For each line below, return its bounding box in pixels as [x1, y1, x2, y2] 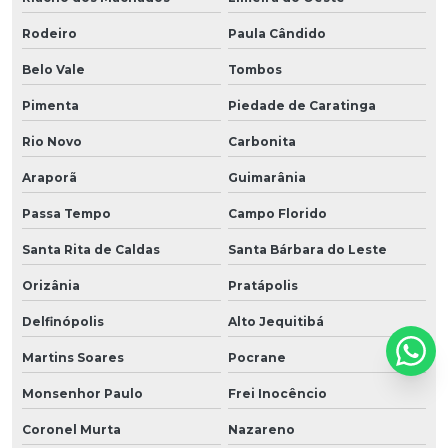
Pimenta [22, 97, 79, 113]
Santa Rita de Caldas [22, 241, 160, 257]
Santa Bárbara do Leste [227, 241, 387, 257]
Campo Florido [227, 205, 327, 221]
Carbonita [227, 133, 296, 149]
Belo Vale [22, 61, 85, 77]
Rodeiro [22, 25, 77, 41]
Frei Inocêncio [227, 385, 327, 401]
